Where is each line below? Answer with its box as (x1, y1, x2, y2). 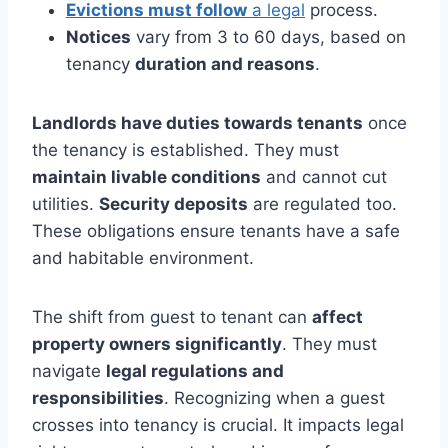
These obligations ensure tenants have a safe (32, 221, 400, 242)
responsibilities (32, 388, 164, 409)
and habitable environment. (32, 248, 254, 269)
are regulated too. (248, 194, 397, 215)
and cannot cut (261, 167, 387, 188)
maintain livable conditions (32, 167, 261, 188)
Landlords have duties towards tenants (32, 113, 363, 134)
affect (312, 307, 363, 328)
